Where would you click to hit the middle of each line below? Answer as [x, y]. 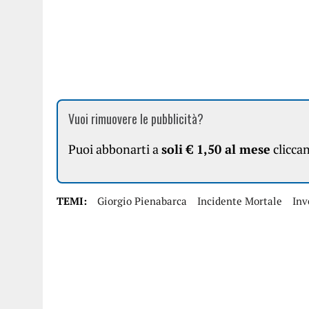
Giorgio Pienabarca [142, 201]
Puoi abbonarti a [115, 149]
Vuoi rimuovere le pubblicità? [136, 119]
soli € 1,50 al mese [216, 149]
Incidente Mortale [240, 201]
